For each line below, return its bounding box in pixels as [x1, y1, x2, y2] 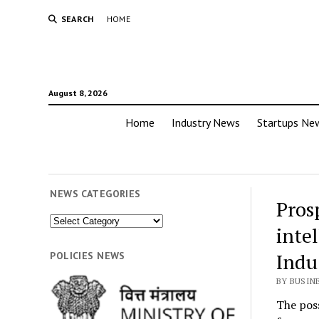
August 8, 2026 [48, 88, 108, 98]
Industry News [172, 115, 240, 130]
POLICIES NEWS [50, 249, 125, 262]
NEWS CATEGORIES [50, 187, 141, 200]
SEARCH [61, 14, 94, 24]
